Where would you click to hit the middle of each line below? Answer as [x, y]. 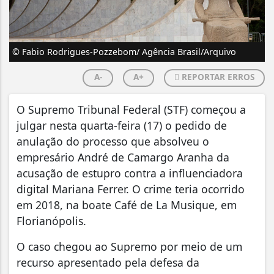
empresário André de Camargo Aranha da [123, 157]
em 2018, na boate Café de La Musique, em [127, 205]
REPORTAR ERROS [217, 76]
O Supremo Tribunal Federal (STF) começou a [131, 109]
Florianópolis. [53, 220]
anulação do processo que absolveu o [113, 141]
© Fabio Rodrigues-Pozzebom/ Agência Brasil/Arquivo [124, 51]
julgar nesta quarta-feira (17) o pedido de [122, 125]
